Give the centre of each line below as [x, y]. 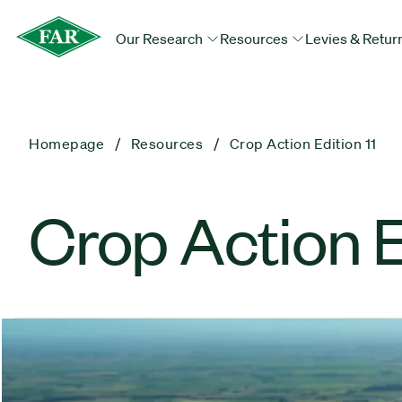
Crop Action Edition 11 [303, 144]
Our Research [161, 39]
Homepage [66, 144]
